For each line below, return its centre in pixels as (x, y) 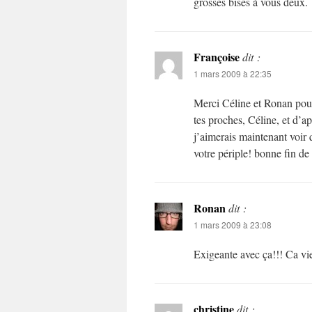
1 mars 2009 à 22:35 (233, 73)
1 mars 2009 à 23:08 (233, 225)
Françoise (217, 57)
